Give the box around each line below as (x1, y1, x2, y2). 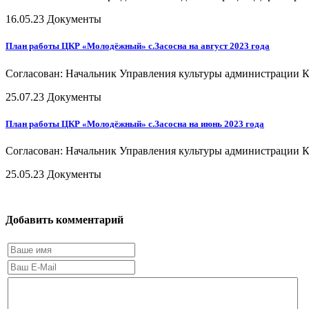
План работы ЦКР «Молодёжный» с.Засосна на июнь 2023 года (6, 118, 264, 129)
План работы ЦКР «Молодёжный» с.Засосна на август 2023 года (6, 41, 270, 52)
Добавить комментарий (6, 213, 123, 226)
